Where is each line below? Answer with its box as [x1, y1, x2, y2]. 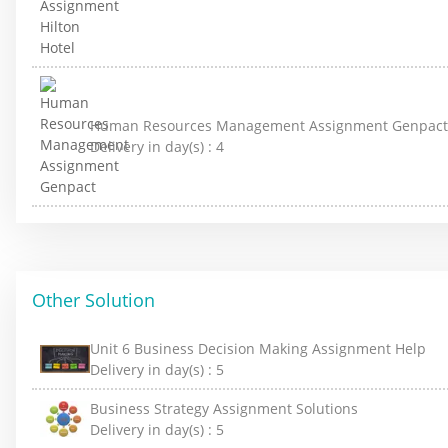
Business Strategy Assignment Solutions [90, 398, 358, 418]
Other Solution [32, 287, 155, 312]
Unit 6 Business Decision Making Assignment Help [90, 338, 426, 358]
